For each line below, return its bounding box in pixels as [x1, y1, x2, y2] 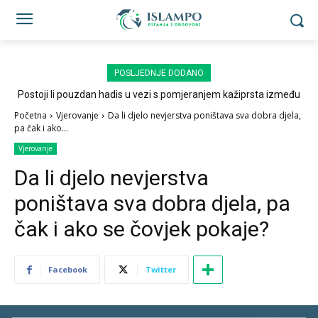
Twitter [146, 264, 176, 275]
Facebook [48, 264, 87, 275]
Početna [14, 109, 47, 121]
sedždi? [142, 100, 176, 111]
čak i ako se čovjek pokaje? [14, 216, 269, 241]
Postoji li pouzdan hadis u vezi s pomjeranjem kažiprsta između [18, 89, 300, 100]
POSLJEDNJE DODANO [114, 68, 204, 78]
